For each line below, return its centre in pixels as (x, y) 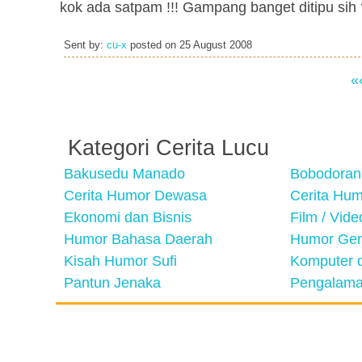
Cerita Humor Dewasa (135, 196)
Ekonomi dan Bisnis (128, 217)
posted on (153, 45)
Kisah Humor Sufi (120, 261)
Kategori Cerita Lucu (168, 148)
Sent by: (85, 45)
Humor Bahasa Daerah (138, 239)
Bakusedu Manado (124, 174)
